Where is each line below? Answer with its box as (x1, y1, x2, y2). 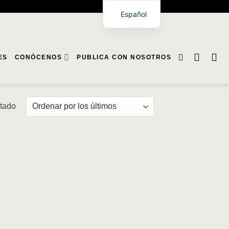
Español (120, 9, 147, 18)
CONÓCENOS (14, 54, 62, 61)
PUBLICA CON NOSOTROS (77, 54, 171, 61)
